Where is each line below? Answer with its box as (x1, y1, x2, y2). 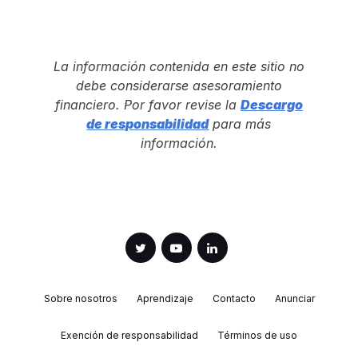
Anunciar (274, 292, 315, 304)
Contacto (212, 292, 256, 304)
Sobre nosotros (43, 292, 117, 304)
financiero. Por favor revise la (54, 97, 241, 113)
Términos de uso (217, 328, 297, 341)
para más (209, 116, 272, 133)
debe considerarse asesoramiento (75, 78, 282, 94)
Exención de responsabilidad (61, 328, 198, 341)
